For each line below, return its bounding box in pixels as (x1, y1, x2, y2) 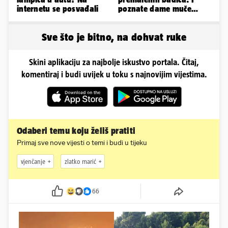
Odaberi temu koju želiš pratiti (17, 126, 136, 136)
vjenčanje (21, 157, 45, 165)
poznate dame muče (118, 4, 191, 14)
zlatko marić (65, 157, 96, 165)
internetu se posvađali (17, 4, 99, 14)
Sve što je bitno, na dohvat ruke (41, 31, 187, 43)
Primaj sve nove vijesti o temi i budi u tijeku (17, 138, 147, 148)
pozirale (118, 22, 148, 32)
